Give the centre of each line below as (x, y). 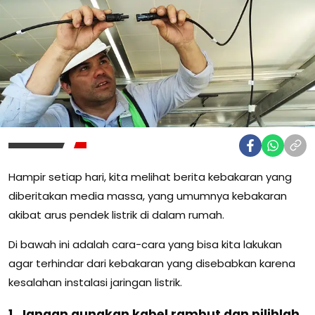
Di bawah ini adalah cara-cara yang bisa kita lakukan (145, 244)
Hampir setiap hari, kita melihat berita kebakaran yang (150, 176)
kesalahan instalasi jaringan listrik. (95, 282)
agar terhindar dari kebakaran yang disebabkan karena (152, 263)
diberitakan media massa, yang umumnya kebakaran (148, 195)
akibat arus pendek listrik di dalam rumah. (116, 214)
